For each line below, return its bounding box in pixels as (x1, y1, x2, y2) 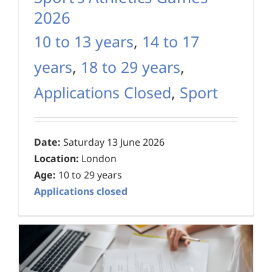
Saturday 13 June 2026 (61, 135, 165, 149)
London (79, 152, 117, 166)
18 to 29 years (81, 56, 180, 78)
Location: (34, 152, 79, 166)
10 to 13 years (34, 31, 134, 52)
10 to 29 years (56, 168, 122, 182)
